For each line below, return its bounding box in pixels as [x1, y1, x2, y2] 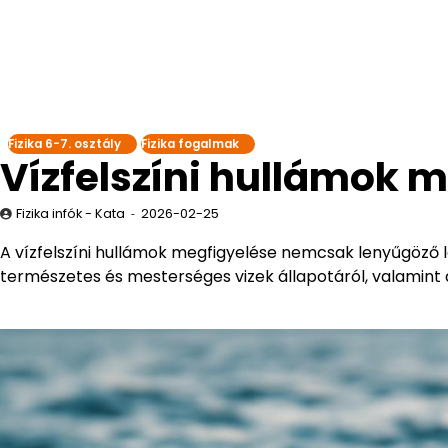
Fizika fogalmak [141, 136, 239, 152]
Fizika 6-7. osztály [8, 136, 121, 152]
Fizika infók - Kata [16, 205, 125, 222]
